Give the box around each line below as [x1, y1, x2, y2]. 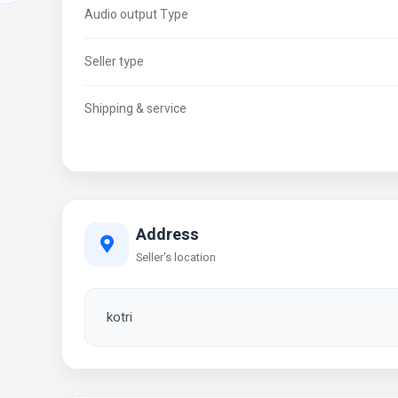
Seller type [84, 52, 144, 71]
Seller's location [136, 249, 216, 266]
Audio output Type [84, 5, 188, 24]
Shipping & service [84, 99, 187, 118]
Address [136, 222, 199, 247]
